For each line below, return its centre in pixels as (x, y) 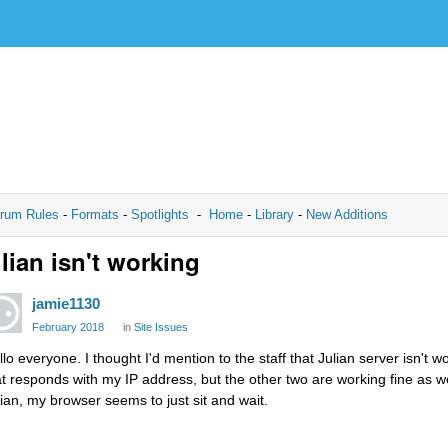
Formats (95, 214)
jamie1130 (66, 303)
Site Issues (161, 327)
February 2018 (68, 327)
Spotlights (160, 214)
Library (274, 214)
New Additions (345, 214)
